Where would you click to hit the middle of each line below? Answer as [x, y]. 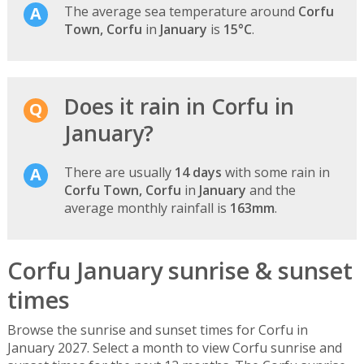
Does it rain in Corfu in [179, 106]
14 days [198, 172]
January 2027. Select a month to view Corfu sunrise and [174, 348]
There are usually [119, 172]
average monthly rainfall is [147, 208]
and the [271, 190]
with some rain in [275, 172]
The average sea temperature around [181, 11]
